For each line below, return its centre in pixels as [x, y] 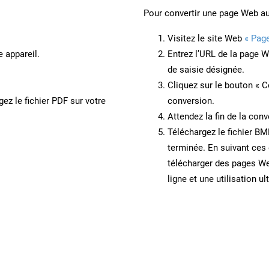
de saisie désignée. [206, 69]
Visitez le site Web [206, 38]
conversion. [191, 101]
